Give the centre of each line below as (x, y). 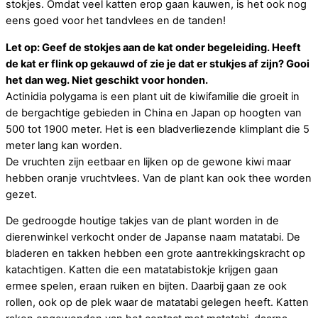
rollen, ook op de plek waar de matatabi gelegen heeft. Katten (157, 303)
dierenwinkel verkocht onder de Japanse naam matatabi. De (153, 237)
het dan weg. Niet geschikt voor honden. (107, 80)
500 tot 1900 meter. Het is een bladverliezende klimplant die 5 (158, 129)
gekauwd (113, 63)
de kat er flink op (48, 64)
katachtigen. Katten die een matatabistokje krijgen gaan (142, 270)
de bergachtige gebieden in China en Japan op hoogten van (154, 113)
